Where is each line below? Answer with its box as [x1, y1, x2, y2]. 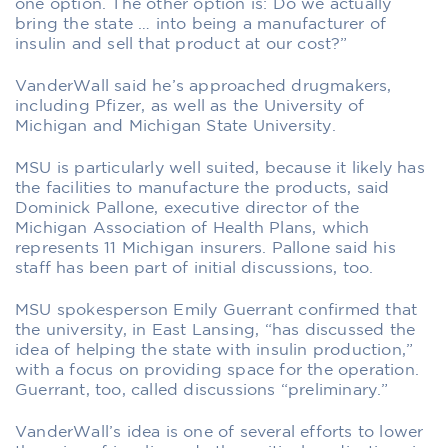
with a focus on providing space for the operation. [15, 362, 420, 378]
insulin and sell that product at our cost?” [15, 36, 348, 52]
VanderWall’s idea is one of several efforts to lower [15, 424, 424, 440]
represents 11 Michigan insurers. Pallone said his [15, 240, 396, 256]
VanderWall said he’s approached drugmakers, [15, 78, 392, 94]
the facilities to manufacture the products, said [15, 180, 390, 196]
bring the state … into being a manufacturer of [15, 16, 387, 32]
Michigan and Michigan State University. [15, 118, 336, 134]
